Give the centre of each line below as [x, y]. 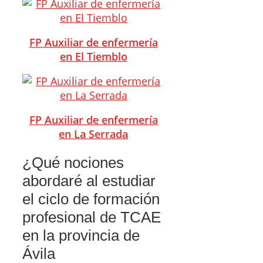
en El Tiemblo [93, 56]
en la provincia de [81, 235]
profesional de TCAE [92, 217]
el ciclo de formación [91, 199]
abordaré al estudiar [89, 181]
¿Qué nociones [73, 162]
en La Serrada [94, 134]
